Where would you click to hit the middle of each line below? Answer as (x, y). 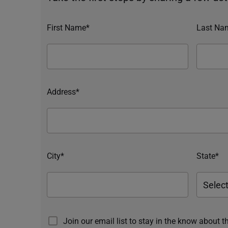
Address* (63, 91)
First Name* (68, 27)
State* (208, 155)
